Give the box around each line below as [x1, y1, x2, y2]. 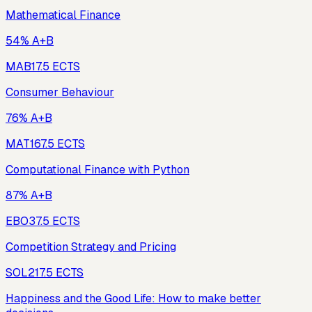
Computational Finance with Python [6, 162, 189, 178]
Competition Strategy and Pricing [6, 240, 176, 255]
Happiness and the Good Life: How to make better [6, 291, 261, 306]
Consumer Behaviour [6, 85, 114, 100]
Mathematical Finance [6, 8, 120, 23]
